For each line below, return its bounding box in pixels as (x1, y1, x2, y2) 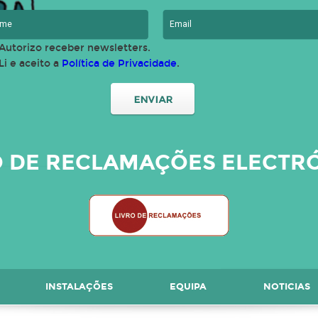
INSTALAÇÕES (45, 281, 113, 292)
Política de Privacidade (62, 57, 177, 70)
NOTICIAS (263, 281, 310, 292)
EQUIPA (170, 281, 207, 292)
